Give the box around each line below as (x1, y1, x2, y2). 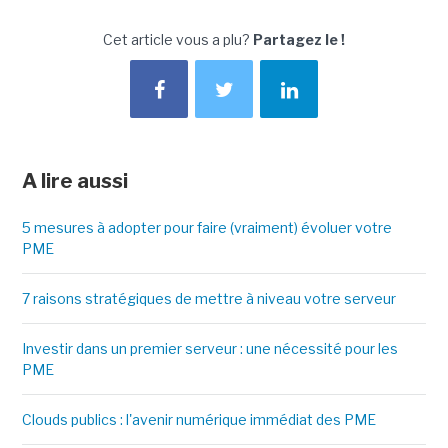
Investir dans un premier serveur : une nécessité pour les (21, 340, 398, 358)
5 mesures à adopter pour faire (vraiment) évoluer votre (21, 219, 392, 237)
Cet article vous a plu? (103, 31, 253, 49)
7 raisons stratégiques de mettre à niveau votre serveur (21, 290, 396, 308)
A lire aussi (21, 169, 128, 194)
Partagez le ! (253, 31, 345, 49)
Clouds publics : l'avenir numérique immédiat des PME (21, 411, 376, 429)
